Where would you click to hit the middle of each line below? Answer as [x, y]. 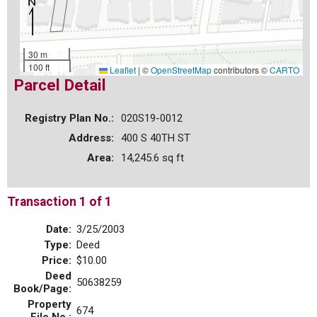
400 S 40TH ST [156, 138]
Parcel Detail [60, 85]
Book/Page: [42, 289]
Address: [91, 138]
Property [50, 305]
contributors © [241, 70]
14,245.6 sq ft [152, 157]
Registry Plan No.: [69, 118]
